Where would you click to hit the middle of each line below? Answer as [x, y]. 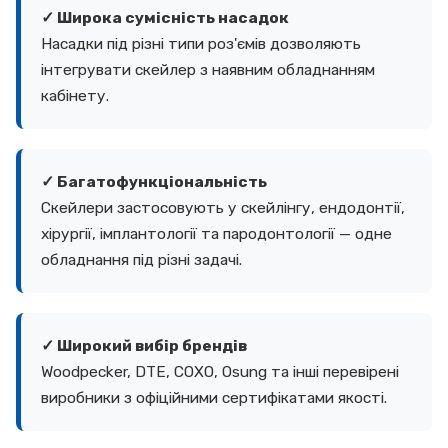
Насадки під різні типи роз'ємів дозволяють [201, 43]
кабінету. [75, 95]
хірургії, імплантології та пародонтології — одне [216, 233]
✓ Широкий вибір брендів [144, 345]
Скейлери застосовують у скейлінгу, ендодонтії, [223, 207]
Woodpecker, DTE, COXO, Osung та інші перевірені [220, 371]
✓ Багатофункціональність [154, 181]
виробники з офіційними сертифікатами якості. [214, 397]
